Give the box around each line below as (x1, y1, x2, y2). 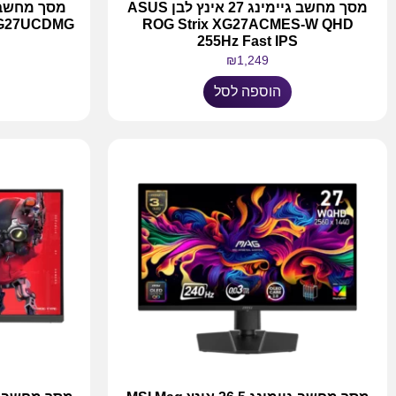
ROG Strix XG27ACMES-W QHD (141, 16, 354, 32)
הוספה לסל (214, 83, 281, 99)
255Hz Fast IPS (197, 33, 298, 49)
